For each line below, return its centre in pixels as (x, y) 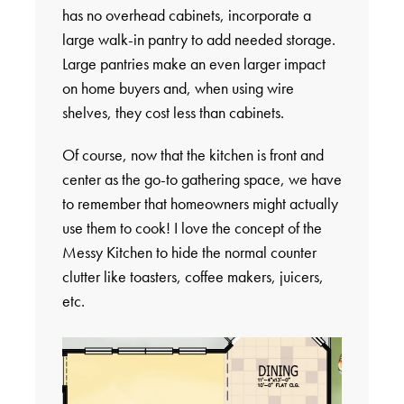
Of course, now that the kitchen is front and (193, 155)
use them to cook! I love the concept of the (192, 228)
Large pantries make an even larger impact (193, 64)
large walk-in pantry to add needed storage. (198, 40)
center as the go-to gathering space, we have (202, 179)
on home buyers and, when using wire (178, 88)
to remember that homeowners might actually (200, 204)
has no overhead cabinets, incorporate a (186, 15)
